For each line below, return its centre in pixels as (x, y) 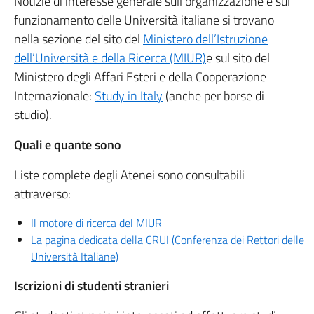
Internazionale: (54, 96)
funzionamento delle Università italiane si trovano (144, 20)
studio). (33, 115)
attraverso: (42, 194)
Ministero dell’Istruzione (205, 39)
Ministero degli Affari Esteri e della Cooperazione (140, 77)
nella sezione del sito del (78, 39)
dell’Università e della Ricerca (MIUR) (110, 58)
